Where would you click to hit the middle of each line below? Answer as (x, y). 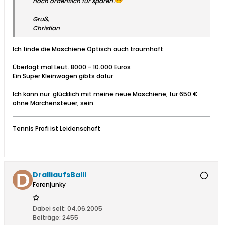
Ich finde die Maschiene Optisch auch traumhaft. (89, 49)
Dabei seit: (49, 209)
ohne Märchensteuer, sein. (54, 103)
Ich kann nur (32, 94)
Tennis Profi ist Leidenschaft (57, 129)
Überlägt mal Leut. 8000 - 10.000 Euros (72, 67)
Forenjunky (49, 185)
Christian (46, 28)
